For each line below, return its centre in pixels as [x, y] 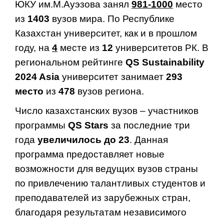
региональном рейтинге [70, 62]
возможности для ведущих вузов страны [106, 168]
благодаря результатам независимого [101, 212]
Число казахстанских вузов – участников [107, 110]
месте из [80, 47]
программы [41, 125]
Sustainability [173, 62]
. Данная [149, 139]
